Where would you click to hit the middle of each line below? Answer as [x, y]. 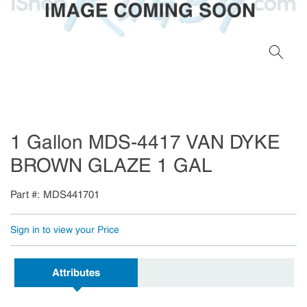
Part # [24, 195]
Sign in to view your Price [65, 230]
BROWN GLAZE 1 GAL [111, 165]
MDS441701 [71, 195]
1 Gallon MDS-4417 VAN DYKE [145, 142]
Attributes [76, 273]
